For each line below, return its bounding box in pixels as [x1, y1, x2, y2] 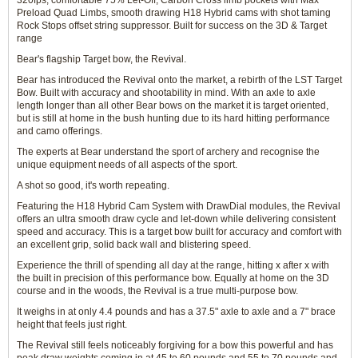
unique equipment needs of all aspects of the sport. [17, 159, 237, 170]
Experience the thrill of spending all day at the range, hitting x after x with [17, 260, 329, 271]
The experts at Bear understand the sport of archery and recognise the [17, 146, 320, 157]
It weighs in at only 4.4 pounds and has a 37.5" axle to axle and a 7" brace [17, 306, 336, 317]
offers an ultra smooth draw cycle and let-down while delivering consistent [17, 213, 336, 225]
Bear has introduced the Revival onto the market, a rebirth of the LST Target [17, 74, 342, 86]
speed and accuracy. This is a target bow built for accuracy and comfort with [17, 226, 342, 237]
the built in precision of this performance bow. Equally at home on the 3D [17, 272, 329, 284]
